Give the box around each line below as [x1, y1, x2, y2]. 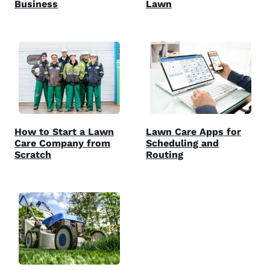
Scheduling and [146, 137, 219, 149]
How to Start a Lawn [14, 125, 114, 137]
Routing [146, 148, 183, 160]
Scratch [14, 148, 51, 160]
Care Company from [14, 137, 110, 149]
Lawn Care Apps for [146, 125, 241, 137]
